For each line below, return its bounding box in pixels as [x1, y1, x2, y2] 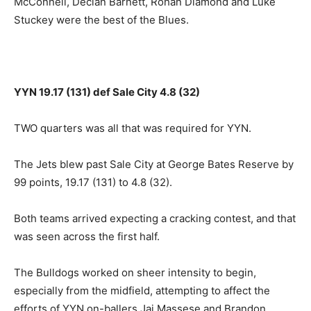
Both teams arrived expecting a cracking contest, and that [14, 212, 296, 226]
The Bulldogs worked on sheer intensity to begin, [14, 266, 256, 280]
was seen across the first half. [14, 230, 160, 244]
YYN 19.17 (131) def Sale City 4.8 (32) [14, 85, 200, 99]
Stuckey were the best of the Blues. [14, 13, 189, 27]
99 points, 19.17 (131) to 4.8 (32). [14, 176, 172, 190]
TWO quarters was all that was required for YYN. [14, 121, 251, 135]
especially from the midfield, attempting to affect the [14, 284, 270, 298]
